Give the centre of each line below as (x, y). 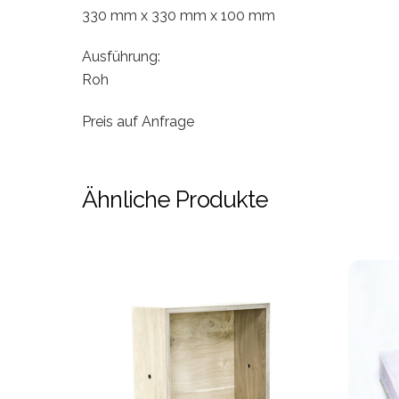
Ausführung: (121, 57)
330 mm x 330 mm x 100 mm (179, 15)
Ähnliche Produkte (175, 199)
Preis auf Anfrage (138, 122)
